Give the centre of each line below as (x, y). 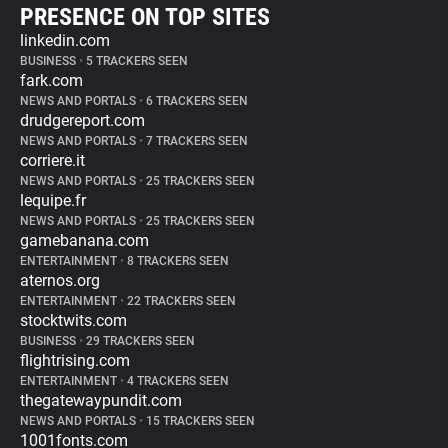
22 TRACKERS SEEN (180, 301)
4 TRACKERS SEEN (176, 381)
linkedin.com (65, 40)
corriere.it (52, 160)
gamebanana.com (84, 240)
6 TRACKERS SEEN (195, 101)
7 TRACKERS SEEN (195, 141)
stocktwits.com (73, 320)
